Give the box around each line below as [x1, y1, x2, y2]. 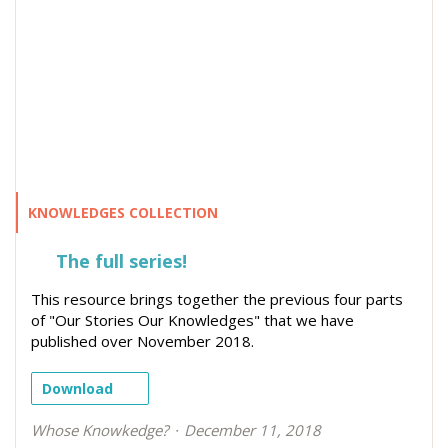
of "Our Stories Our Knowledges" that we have [31, 309, 354, 330]
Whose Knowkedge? [31, 419, 168, 440]
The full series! [51, 248, 187, 273]
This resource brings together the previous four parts [31, 288, 403, 309]
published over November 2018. [31, 330, 254, 351]
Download [42, 378, 113, 398]
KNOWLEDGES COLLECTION [28, 202, 218, 222]
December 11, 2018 [184, 419, 321, 440]
